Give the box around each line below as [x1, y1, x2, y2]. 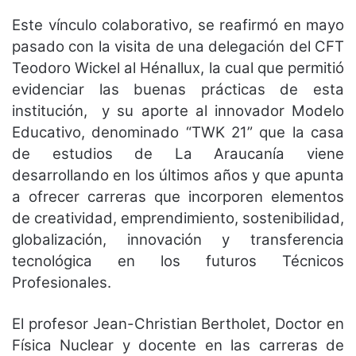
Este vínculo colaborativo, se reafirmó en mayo [12, 15, 344, 34]
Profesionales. [12, 273, 111, 292]
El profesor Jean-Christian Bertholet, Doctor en [12, 314, 344, 333]
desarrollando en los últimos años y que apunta [12, 165, 344, 184]
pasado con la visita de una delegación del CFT [12, 37, 344, 56]
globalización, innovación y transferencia [12, 230, 344, 249]
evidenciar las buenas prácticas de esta [12, 79, 344, 99]
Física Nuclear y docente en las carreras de [12, 335, 344, 354]
